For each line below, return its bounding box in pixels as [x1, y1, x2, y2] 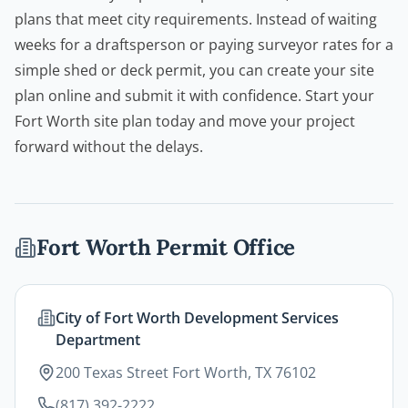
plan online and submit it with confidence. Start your [15, 86, 374, 107]
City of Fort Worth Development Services [56, 308, 339, 329]
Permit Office [150, 233, 296, 262]
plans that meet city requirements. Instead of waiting [15, 9, 377, 30]
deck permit [120, 60, 202, 81]
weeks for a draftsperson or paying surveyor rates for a [15, 35, 393, 56]
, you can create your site [202, 60, 374, 81]
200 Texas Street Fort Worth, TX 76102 [56, 362, 316, 383]
